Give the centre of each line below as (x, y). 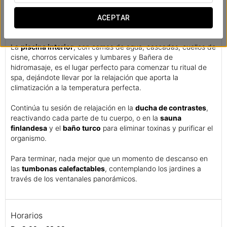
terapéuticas (32, 26)
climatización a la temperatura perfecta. (76, 87)
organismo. (29, 138)
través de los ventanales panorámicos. (74, 178)
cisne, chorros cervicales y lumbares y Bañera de (92, 57)
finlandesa (29, 128)
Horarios (27, 215)
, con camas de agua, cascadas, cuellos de (145, 47)
